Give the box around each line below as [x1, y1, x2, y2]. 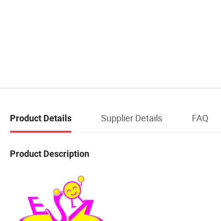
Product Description [10, 148, 89, 159]
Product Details [10, 112, 72, 123]
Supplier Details [101, 111, 162, 124]
